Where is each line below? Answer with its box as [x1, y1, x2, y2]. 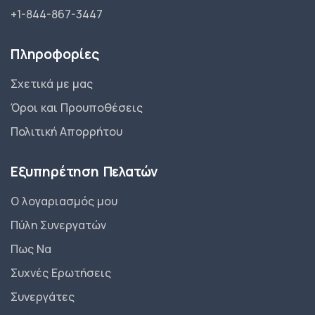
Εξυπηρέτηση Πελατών [11, 162, 159, 181]
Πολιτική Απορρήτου [11, 124, 122, 139]
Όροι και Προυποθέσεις [11, 100, 143, 115]
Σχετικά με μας [11, 76, 93, 91]
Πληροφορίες [11, 45, 99, 63]
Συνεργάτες [11, 289, 75, 304]
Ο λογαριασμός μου [11, 193, 117, 209]
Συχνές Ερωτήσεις [11, 265, 111, 281]
